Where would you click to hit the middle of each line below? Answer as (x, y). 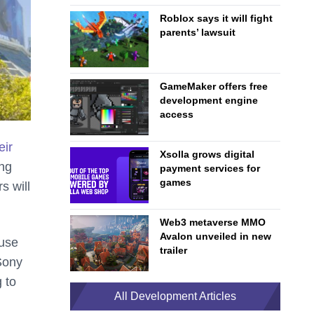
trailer (173, 250)
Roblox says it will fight (216, 18)
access (177, 114)
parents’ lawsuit (198, 32)
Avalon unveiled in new (216, 236)
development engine (209, 100)
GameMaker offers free (214, 86)
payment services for (210, 168)
